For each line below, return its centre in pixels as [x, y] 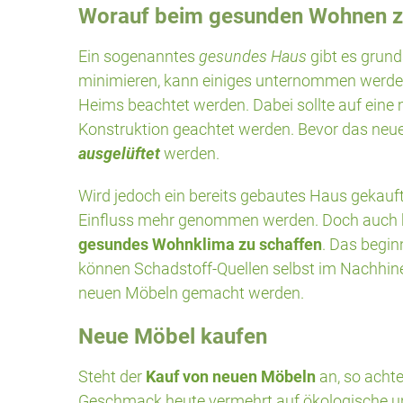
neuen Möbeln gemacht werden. [191, 292]
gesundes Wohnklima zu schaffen [200, 244]
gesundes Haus [253, 56]
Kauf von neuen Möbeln [231, 376]
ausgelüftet [119, 153]
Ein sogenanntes [139, 56]
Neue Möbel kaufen [173, 336]
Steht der [112, 376]
